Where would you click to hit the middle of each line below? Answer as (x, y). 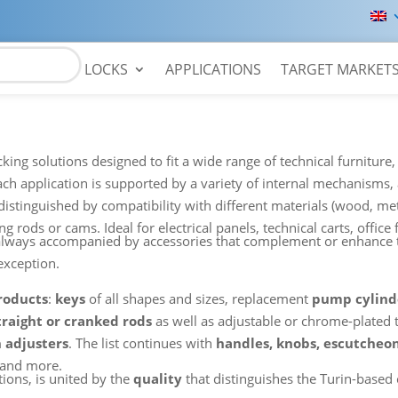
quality (158, 378)
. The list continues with (143, 342)
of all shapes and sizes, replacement (199, 298)
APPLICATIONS (213, 69)
